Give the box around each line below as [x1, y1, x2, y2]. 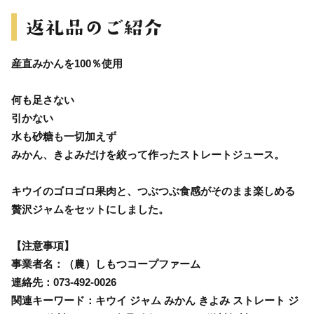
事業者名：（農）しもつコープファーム [11, 257, 200, 270]
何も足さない [11, 93, 74, 106]
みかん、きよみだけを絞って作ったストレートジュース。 [11, 148, 285, 161]
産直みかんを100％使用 [11, 57, 123, 69]
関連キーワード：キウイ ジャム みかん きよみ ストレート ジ [11, 294, 299, 306]
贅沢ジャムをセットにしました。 [11, 203, 169, 215]
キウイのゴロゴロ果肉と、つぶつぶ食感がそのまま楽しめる [11, 184, 295, 197]
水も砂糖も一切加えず [11, 130, 116, 142]
